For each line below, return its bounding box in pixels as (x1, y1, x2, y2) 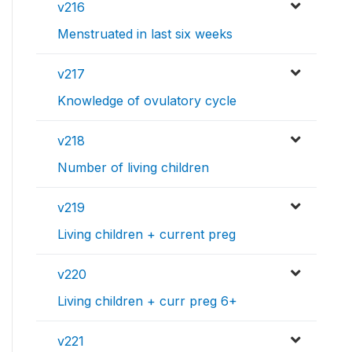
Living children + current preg (57, 226, 236, 243)
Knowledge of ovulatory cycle (57, 93, 236, 109)
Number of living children (57, 159, 209, 176)
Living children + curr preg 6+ (57, 293, 237, 310)
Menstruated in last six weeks (57, 26, 233, 42)
